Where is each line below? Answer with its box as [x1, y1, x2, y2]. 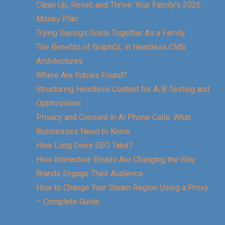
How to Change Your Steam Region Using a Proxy [36, 182, 208, 192]
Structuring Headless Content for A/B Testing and [36, 84, 209, 94]
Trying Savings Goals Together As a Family [36, 28, 185, 38]
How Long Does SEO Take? [36, 140, 133, 150]
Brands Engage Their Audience [36, 168, 143, 178]
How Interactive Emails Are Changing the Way [36, 154, 195, 164]
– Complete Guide [36, 196, 99, 206]
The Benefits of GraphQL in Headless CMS [36, 42, 186, 52]
